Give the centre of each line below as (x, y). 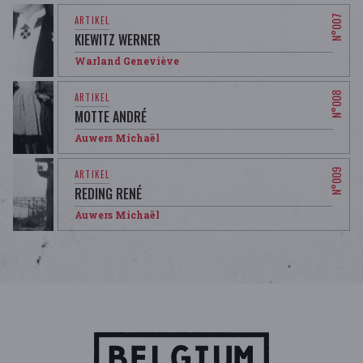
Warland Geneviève (127, 60)
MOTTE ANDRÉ (111, 116)
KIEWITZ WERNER (118, 39)
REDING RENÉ (109, 193)
